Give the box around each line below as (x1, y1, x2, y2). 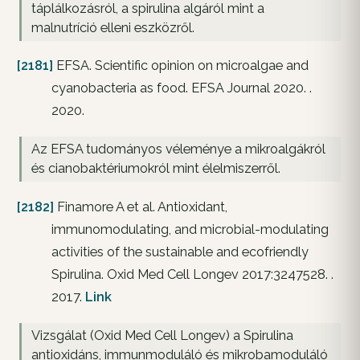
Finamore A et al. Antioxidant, (54, 199, 227, 215)
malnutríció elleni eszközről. (31, 19, 194, 35)
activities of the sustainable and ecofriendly (51, 244, 309, 260)
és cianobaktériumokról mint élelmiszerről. (31, 161, 280, 177)
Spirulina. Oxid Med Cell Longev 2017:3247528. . (51, 267, 333, 283)
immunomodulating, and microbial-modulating (51, 222, 329, 238)
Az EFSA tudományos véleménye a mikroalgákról (31, 141, 325, 157)
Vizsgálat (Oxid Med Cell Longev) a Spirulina (31, 328, 293, 344)
